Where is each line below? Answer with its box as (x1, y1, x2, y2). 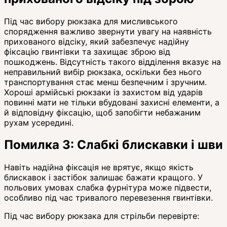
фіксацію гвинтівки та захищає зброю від (4, 46, 170, 57)
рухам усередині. (4, 117, 73, 128)
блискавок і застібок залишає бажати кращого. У (4, 172, 203, 183)
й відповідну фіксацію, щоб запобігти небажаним (4, 107, 201, 118)
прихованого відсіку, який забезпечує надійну (4, 36, 189, 47)
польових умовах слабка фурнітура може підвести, (4, 182, 211, 193)
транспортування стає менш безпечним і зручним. (4, 77, 207, 87)
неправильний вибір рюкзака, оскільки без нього (4, 66, 202, 77)
